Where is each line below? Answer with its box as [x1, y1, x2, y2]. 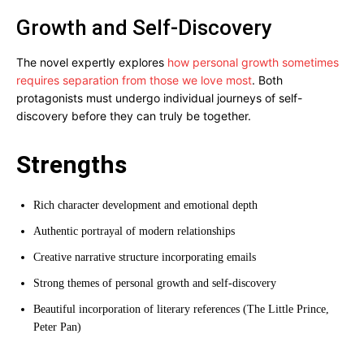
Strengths [16, 150, 127, 179]
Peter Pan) [33, 321, 81, 333]
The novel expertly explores [16, 55, 167, 69]
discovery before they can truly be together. [16, 109, 251, 123]
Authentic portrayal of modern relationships [33, 225, 235, 237]
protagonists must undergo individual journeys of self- [16, 91, 302, 105]
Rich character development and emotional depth [33, 199, 258, 211]
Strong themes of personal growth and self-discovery [33, 277, 276, 289]
